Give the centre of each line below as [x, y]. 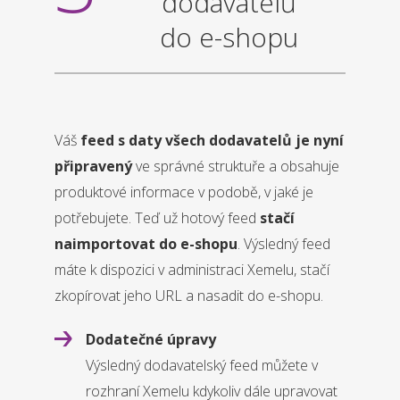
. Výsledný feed [283, 244]
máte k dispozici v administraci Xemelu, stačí [192, 270]
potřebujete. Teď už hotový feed [157, 218]
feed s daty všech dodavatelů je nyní [212, 141]
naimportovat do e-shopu [146, 244]
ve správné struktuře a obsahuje [235, 167]
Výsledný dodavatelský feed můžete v [201, 366]
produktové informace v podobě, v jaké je [183, 192]
